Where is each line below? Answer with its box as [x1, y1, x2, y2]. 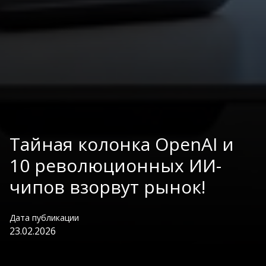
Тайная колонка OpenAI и [9, 131, 234, 156]
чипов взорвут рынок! [9, 174, 205, 199]
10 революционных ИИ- [9, 153, 221, 178]
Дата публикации [9, 211, 79, 223]
